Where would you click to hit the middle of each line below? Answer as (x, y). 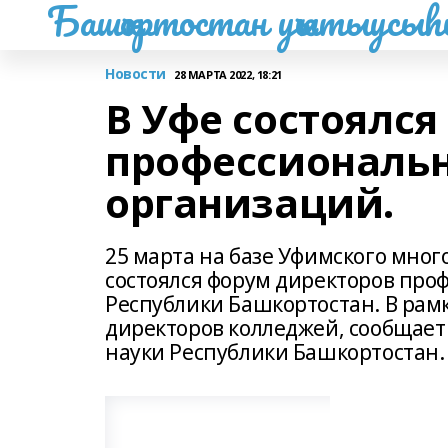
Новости (136, 73)
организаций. (249, 202)
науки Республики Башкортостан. (275, 352)
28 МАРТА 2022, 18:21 (228, 74)
